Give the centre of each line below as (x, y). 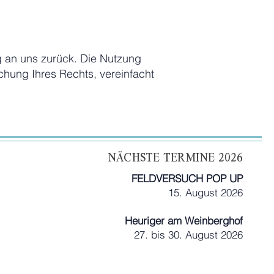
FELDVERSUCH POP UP (187, 178)
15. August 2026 (206, 192)
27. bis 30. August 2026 (189, 235)
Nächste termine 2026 (176, 157)
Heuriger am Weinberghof (184, 220)
